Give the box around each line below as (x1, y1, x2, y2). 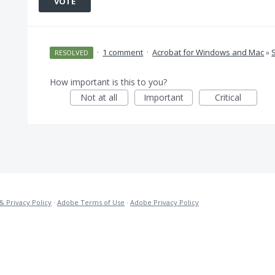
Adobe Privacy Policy (130, 198, 199, 207)
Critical (214, 91, 241, 103)
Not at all (80, 91, 118, 103)
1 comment (103, 47, 144, 58)
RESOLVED (55, 48, 89, 57)
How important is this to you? (49, 76, 167, 88)
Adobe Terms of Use (57, 198, 125, 207)
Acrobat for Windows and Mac (152, 47, 265, 58)
